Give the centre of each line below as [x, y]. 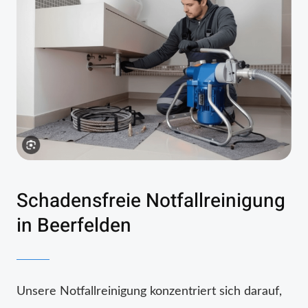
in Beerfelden [74, 225]
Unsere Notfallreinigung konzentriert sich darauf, [149, 291]
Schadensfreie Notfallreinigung [151, 201]
